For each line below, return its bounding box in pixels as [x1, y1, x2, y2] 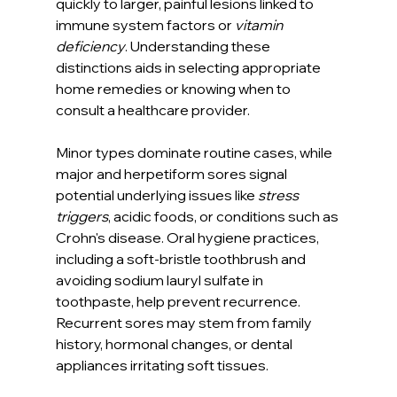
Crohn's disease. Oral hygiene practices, [55, 228, 322, 246]
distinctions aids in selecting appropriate [55, 58, 323, 76]
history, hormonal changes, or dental [55, 334, 295, 353]
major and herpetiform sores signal [55, 164, 290, 183]
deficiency [55, 36, 125, 55]
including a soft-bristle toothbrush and [55, 249, 308, 268]
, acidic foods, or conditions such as [107, 206, 341, 225]
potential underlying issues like [55, 185, 258, 204]
